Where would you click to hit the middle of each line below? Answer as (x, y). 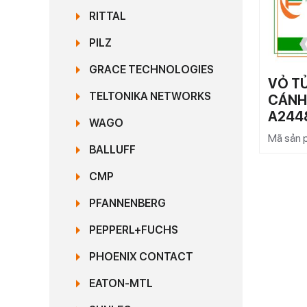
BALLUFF (112, 150)
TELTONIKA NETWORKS (150, 96)
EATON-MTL (121, 283)
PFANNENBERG (127, 203)
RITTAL (108, 16)
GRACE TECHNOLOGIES (151, 70)
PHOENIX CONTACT (141, 257)
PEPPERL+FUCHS (134, 230)
